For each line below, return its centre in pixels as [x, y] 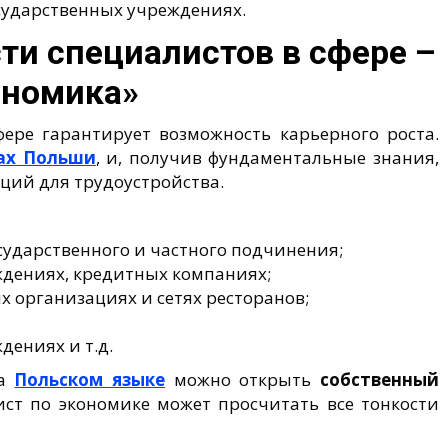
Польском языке [90, 379]
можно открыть [243, 379]
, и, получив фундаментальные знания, [267, 157]
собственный [380, 379]
